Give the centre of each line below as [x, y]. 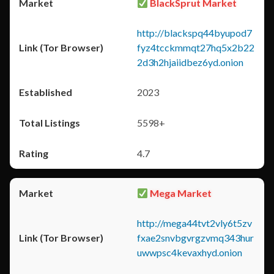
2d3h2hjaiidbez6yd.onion [190, 62]
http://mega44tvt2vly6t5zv [194, 223]
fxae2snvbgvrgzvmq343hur [195, 238]
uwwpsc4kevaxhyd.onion [190, 252]
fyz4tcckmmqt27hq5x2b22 [196, 47]
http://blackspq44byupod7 [194, 33]
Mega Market [180, 193]
